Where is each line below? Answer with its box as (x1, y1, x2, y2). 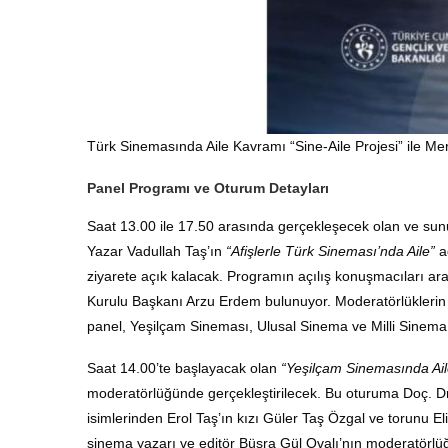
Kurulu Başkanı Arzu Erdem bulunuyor (87, 292, 327, 309)
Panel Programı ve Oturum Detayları (87, 179, 329, 196)
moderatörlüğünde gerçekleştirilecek (87, 384, 317, 401)
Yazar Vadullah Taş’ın (87, 242, 226, 259)
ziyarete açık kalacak (87, 267, 219, 284)
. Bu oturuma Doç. (317, 384, 436, 401)
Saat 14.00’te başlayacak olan (87, 359, 281, 376)
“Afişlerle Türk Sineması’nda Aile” (226, 242, 435, 259)
